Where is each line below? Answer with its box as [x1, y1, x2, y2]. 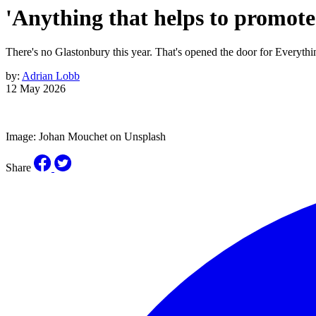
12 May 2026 [6, 83, 66, 95]
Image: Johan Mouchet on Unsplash [6, 130, 166, 143]
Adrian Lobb [22, 70, 80, 83]
